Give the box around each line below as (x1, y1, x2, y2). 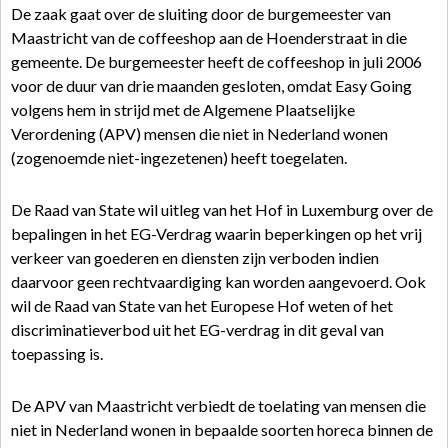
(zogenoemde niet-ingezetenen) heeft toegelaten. (11, 148, 347, 167)
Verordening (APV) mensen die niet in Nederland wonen (11, 124, 388, 143)
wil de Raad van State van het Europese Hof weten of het (11, 296, 393, 315)
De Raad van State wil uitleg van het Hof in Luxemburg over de (11, 200, 433, 219)
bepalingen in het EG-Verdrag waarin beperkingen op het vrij (11, 224, 422, 243)
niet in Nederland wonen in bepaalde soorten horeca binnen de (11, 420, 433, 439)
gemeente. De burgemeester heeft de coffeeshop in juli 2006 (11, 52, 422, 71)
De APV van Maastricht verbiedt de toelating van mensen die (11, 396, 426, 415)
